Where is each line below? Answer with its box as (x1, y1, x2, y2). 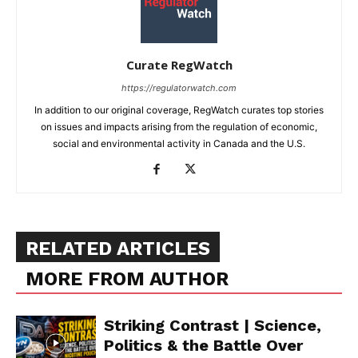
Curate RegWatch (125, 57, 233, 74)
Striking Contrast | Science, (104, 316, 321, 336)
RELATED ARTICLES (26, 237, 210, 261)
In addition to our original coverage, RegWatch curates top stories (34, 104, 324, 117)
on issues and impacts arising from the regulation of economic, (41, 121, 317, 133)
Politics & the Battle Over (104, 336, 303, 356)
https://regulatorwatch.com (121, 82, 237, 94)
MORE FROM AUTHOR (26, 268, 229, 291)
